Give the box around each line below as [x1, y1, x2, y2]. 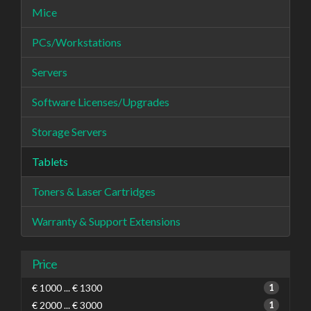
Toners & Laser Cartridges [32, 185, 155, 198]
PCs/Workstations [32, 35, 121, 49]
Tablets [32, 155, 68, 168]
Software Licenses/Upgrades [32, 95, 169, 108]
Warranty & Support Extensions [32, 215, 180, 228]
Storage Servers [32, 125, 107, 138]
